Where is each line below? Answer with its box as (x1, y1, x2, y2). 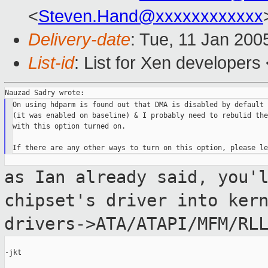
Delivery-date (28, 30, 130, 50)
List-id (28, 53, 74, 73)
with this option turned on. (12, 122, 126, 131)
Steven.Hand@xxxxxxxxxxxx (38, 7, 263, 26)
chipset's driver (4, 190, 177, 211)
